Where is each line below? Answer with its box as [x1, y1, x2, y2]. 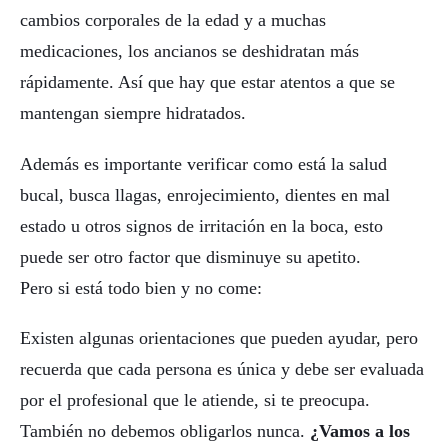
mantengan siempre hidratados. [20, 102, 246, 123]
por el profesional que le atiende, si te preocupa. [20, 390, 370, 411]
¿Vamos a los [310, 421, 410, 442]
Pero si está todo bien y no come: [20, 277, 262, 298]
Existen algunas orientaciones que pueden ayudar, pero [20, 328, 418, 349]
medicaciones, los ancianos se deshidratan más [20, 40, 359, 61]
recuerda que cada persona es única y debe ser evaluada [20, 359, 424, 380]
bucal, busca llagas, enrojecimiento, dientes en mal [20, 184, 390, 205]
